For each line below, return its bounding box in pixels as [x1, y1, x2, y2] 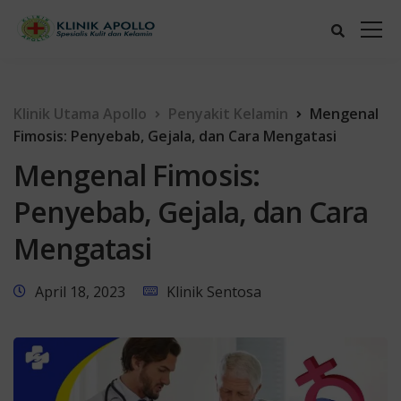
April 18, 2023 [35, 282, 125, 302]
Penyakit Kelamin [168, 104, 288, 124]
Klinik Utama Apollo [13, 104, 147, 124]
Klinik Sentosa [166, 282, 261, 302]
